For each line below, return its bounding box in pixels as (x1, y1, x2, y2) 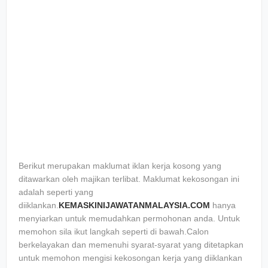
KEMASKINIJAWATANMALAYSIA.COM (59, 200, 210, 210)
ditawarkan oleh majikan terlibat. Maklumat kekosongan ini (19, 174, 239, 184)
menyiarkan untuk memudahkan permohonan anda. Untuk (19, 214, 240, 223)
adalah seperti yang (19, 187, 93, 197)
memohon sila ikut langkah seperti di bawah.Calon (19, 227, 209, 236)
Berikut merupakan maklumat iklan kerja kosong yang (19, 161, 221, 170)
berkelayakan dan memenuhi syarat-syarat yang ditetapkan (19, 240, 243, 249)
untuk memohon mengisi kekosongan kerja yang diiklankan (19, 253, 242, 263)
